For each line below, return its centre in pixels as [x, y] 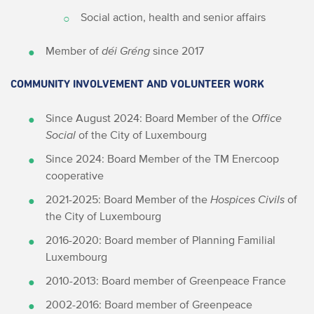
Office [267, 118]
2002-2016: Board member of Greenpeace [149, 305]
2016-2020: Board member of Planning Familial [161, 240]
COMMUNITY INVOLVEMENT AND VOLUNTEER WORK [137, 84]
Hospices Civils [247, 199]
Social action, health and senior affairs [173, 17]
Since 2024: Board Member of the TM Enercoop [162, 159]
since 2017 [177, 51]
